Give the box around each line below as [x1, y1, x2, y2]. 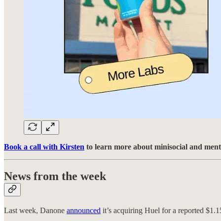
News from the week [4, 170, 106, 183]
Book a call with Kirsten [4, 142, 84, 151]
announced [67, 206, 101, 215]
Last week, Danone [4, 206, 67, 215]
